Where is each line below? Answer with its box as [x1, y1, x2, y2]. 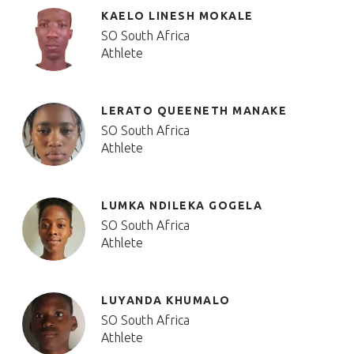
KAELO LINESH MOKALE [101, 9, 254, 22]
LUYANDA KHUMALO [101, 294, 231, 307]
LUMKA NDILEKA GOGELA [101, 199, 262, 212]
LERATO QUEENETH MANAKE [101, 104, 287, 117]
